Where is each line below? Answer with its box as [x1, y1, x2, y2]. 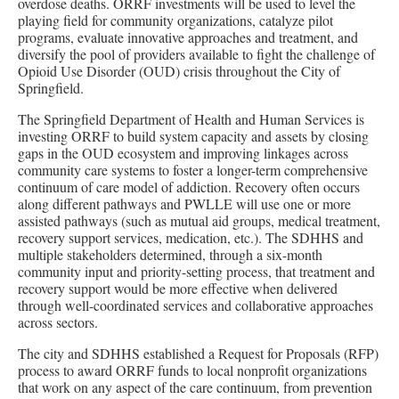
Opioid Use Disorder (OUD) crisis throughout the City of [18, 61, 340, 80]
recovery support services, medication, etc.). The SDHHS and [18, 227, 363, 247]
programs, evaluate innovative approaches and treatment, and [18, 27, 358, 46]
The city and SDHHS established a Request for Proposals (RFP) [18, 343, 379, 362]
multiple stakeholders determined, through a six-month [18, 244, 322, 264]
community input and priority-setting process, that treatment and [18, 261, 375, 281]
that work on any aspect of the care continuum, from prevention [18, 377, 372, 396]
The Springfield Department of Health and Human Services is [18, 109, 364, 128]
